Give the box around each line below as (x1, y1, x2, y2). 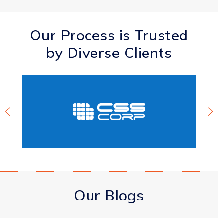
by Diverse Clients (46, 43, 172, 62)
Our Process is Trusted (29, 26, 188, 45)
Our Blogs (74, 186, 144, 205)
